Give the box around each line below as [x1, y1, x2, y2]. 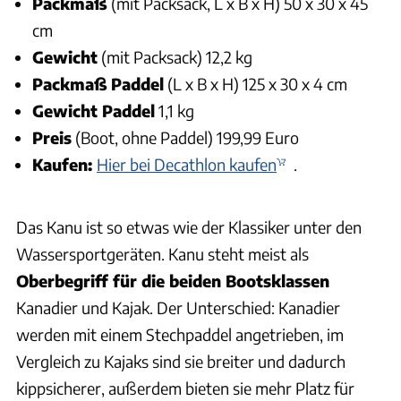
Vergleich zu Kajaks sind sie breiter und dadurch [16, 351, 346, 372]
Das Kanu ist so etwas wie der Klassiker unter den [16, 217, 362, 238]
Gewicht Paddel [32, 99, 155, 121]
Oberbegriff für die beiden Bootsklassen [16, 270, 329, 292]
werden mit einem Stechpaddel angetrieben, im [16, 324, 344, 346]
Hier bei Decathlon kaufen [97, 153, 277, 175]
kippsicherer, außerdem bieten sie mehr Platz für [16, 378, 354, 399]
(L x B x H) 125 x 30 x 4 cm [164, 73, 347, 94]
